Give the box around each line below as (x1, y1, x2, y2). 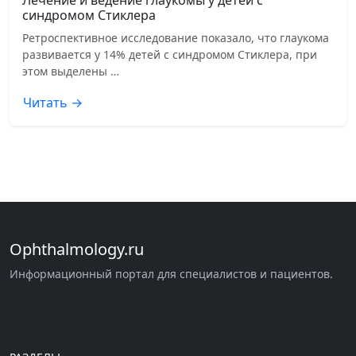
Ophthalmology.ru (10, 238, 144, 261)
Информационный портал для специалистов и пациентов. (10, 266, 333, 282)
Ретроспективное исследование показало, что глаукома (22, 29, 329, 45)
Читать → (23, 94, 83, 112)
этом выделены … (22, 63, 119, 79)
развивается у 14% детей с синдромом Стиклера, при (22, 46, 317, 62)
